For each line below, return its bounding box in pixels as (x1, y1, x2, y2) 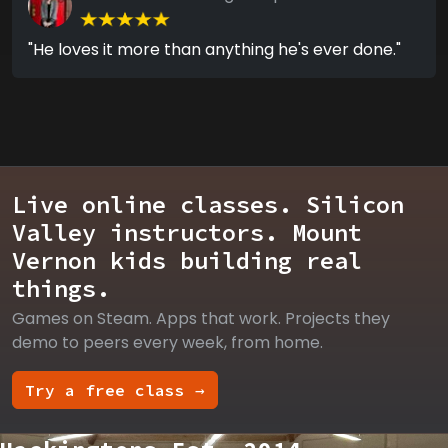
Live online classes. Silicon (12, 190, 404, 220)
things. (12, 274, 110, 304)
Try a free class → (25, 380, 205, 401)
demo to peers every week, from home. (12, 331, 323, 355)
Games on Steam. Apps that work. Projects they (12, 307, 390, 331)
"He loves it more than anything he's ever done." (28, 38, 401, 62)
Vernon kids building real (12, 246, 362, 276)
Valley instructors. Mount (12, 218, 362, 248)
